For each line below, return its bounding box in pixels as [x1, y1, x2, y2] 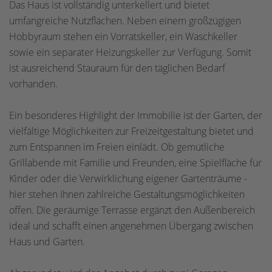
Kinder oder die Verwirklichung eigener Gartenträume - [9, 172, 247, 185]
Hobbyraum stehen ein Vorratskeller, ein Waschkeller [9, 30, 237, 43]
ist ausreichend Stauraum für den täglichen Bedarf [9, 61, 225, 75]
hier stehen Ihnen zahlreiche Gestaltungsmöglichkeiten [9, 188, 245, 201]
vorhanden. [9, 77, 58, 90]
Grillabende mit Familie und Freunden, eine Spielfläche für [9, 156, 262, 169]
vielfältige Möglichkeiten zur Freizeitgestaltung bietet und [9, 124, 254, 138]
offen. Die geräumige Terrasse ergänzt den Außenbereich [9, 203, 255, 217]
